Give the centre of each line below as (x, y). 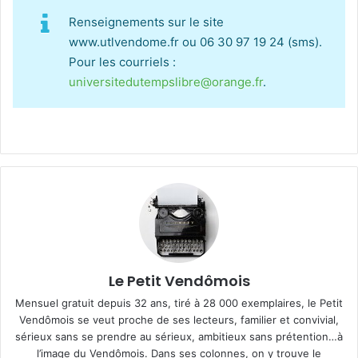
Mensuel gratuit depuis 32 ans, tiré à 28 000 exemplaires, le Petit (179, 302)
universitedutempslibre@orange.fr (166, 82)
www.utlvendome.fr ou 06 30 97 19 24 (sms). (195, 42)
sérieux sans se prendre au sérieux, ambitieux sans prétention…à (179, 336)
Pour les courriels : (122, 62)
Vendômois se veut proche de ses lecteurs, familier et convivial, (179, 319)
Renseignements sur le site (146, 22)
